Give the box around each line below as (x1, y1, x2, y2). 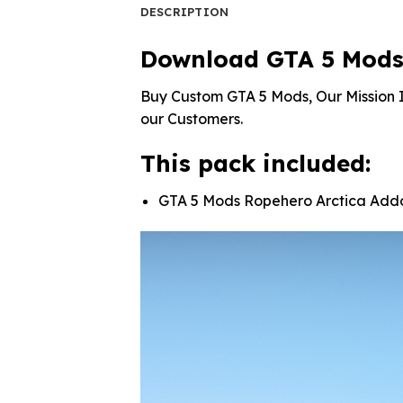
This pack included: (139, 148, 371, 178)
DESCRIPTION (139, 4, 229, 19)
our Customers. (139, 109, 243, 128)
